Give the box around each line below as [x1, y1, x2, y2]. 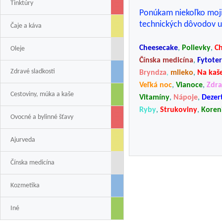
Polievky [182, 44, 211, 52]
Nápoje [173, 94, 198, 102]
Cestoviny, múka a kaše [10, 91, 74, 98]
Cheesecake [139, 44, 178, 52]
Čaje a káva [10, 22, 42, 30]
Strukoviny [160, 106, 197, 114]
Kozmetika [10, 182, 40, 189]
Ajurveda [10, 136, 35, 144]
